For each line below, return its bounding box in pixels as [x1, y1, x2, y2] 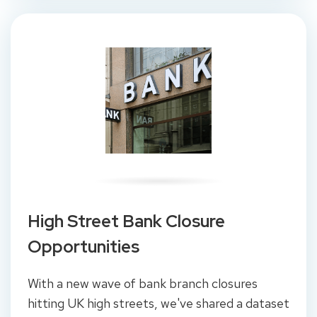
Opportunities [28, 236, 143, 258]
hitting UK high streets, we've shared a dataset [28, 295, 289, 312]
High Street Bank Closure [28, 210, 225, 233]
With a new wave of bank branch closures [28, 275, 258, 292]
